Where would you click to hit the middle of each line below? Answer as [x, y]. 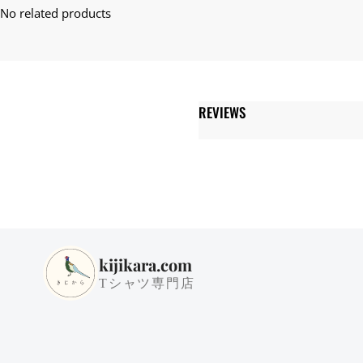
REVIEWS [222, 112]
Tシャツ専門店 [147, 283]
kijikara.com [145, 264]
